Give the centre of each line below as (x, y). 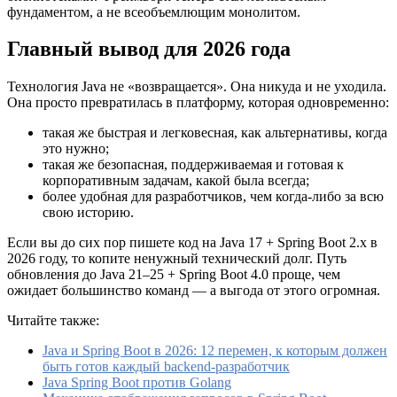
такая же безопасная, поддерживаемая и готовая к (193, 165)
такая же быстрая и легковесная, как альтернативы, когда (215, 133)
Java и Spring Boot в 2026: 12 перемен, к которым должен (215, 351)
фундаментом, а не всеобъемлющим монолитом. (154, 12)
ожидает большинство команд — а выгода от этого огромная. (194, 291)
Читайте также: (53, 321)
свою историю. (88, 213)
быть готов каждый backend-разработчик (166, 367)
